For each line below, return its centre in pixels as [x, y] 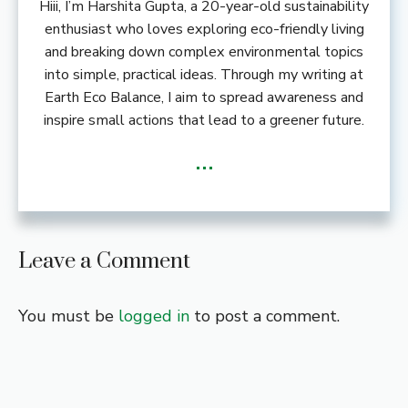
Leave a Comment [104, 262]
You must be [68, 316]
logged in [154, 316]
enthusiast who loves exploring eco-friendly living [204, 29]
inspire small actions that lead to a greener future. [204, 120]
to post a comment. [265, 316]
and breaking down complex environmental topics [204, 51]
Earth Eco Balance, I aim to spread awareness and [204, 97]
